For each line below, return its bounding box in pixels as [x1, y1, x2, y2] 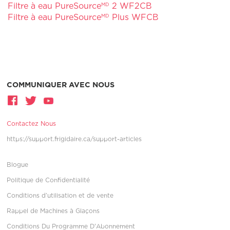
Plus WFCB [109, 12, 159, 22]
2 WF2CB [109, 1, 155, 10]
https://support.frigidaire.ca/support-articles [7, 135, 142, 142]
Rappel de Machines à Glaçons [7, 207, 100, 214]
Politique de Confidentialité [7, 176, 90, 183]
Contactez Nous [7, 120, 56, 127]
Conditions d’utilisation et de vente [7, 191, 114, 199]
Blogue [7, 161, 29, 168]
